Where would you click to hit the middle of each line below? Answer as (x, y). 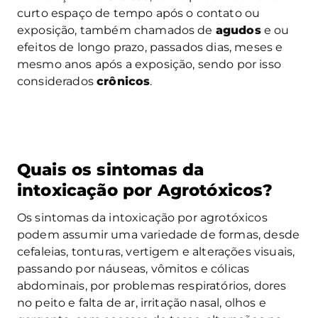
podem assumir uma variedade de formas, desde (159, 235)
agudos (238, 31)
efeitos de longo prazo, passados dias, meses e (150, 48)
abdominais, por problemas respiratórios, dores (152, 286)
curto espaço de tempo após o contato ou (139, 13)
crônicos (124, 82)
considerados (57, 82)
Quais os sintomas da (111, 170)
